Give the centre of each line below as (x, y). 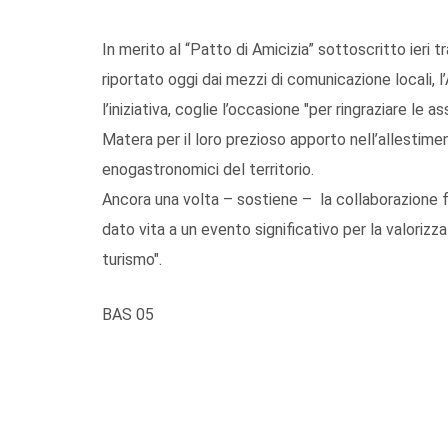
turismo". (132, 259)
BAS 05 (128, 314)
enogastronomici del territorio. (208, 169)
